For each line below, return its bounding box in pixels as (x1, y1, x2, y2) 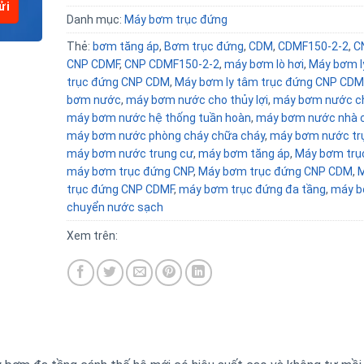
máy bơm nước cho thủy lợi (125, 93, 268, 106)
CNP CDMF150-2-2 (123, 58, 219, 71)
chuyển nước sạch (66, 201, 163, 214)
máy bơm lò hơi (223, 58, 304, 71)
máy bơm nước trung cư (66, 147, 193, 160)
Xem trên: (66, 229, 120, 243)
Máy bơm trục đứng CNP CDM (197, 165, 353, 178)
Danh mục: (66, 13, 124, 26)
